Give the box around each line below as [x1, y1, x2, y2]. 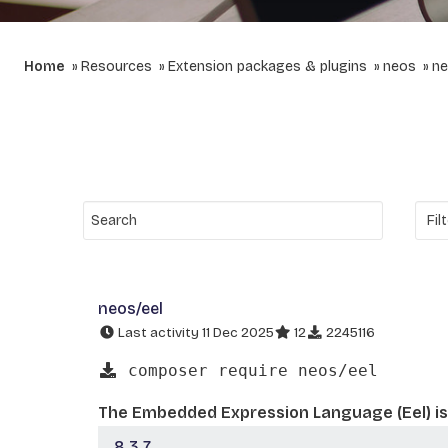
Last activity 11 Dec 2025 [115, 324, 274, 341]
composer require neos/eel [118, 360, 378, 380]
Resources [81, 58, 152, 75]
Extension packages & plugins [168, 58, 367, 75]
